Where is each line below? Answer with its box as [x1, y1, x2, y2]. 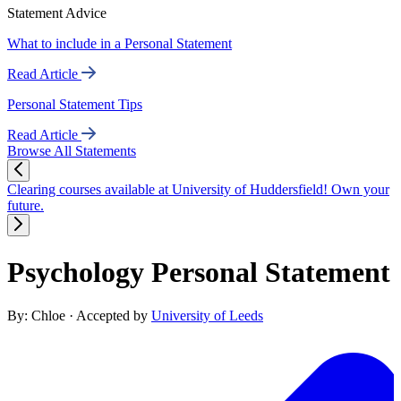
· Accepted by [69, 307, 151, 323]
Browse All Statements [7, 143, 136, 159]
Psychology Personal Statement [7, 255, 390, 288]
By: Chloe [7, 307, 69, 323]
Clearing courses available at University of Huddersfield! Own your [7, 182, 389, 198]
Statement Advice [7, 5, 107, 21]
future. [7, 198, 44, 214]
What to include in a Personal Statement [7, 36, 232, 52]
